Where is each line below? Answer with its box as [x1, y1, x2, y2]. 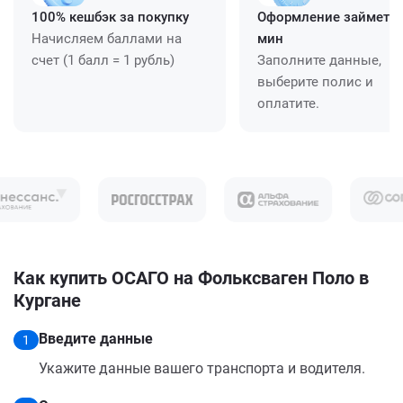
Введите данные [39, 329, 153, 347]
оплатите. [257, 94, 319, 112]
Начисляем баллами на [31, 30, 182, 47]
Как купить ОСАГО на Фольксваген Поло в [13, 266, 369, 289]
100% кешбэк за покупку [31, 8, 189, 25]
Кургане [13, 289, 81, 311]
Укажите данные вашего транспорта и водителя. [39, 359, 365, 377]
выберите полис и [257, 73, 373, 90]
